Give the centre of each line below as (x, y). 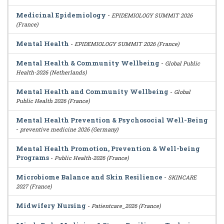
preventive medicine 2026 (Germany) (69, 129)
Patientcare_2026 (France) (126, 206)
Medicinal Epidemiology (61, 15)
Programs (32, 157)
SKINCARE (182, 177)
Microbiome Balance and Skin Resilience (89, 177)
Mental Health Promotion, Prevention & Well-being (108, 148)
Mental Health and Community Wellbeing (92, 91)
